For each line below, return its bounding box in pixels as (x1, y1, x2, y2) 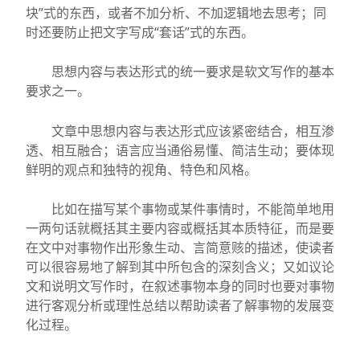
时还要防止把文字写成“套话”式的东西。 (26, 22, 254, 41)
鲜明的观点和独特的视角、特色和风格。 (26, 160, 257, 178)
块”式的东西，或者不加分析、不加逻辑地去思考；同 (26, 3, 326, 22)
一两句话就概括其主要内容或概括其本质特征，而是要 (26, 219, 334, 238)
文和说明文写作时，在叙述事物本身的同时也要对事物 (26, 277, 334, 296)
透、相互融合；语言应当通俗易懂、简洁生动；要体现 (26, 141, 334, 159)
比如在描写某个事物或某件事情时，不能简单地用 (51, 200, 334, 219)
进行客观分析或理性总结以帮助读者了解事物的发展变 (26, 297, 334, 315)
